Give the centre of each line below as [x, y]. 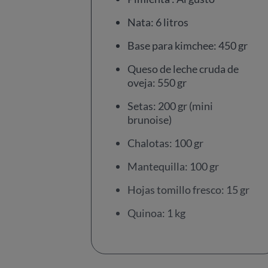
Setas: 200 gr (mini [170, 106]
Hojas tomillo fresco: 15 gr [188, 190]
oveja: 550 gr [157, 83]
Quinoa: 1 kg [156, 213]
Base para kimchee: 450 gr [188, 45]
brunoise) [150, 120]
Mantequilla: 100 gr [173, 166]
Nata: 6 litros [158, 22]
